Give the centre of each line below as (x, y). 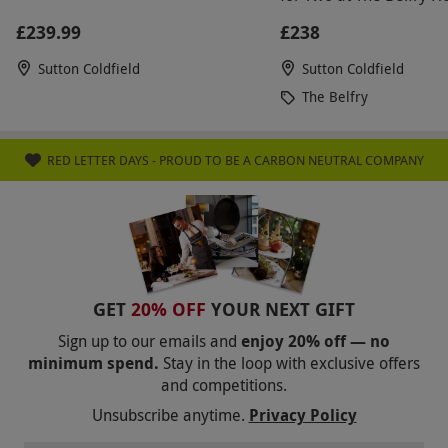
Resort (302, 19)
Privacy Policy (302, 415)
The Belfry (335, 97)
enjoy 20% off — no (313, 341)
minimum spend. (93, 363)
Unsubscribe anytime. (168, 415)
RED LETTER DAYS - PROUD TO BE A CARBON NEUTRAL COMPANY (235, 160)
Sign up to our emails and (147, 341)
